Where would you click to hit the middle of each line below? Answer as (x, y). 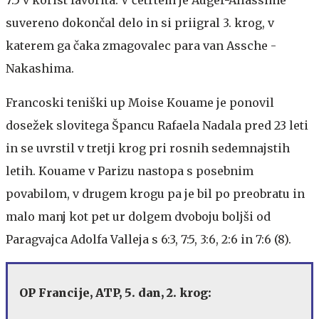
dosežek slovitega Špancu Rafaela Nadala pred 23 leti (157, 125)
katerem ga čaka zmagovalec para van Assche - (141, 45)
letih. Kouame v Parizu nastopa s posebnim (130, 171)
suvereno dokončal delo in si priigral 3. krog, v (140, 22)
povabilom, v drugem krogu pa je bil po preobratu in (155, 193)
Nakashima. (40, 68)
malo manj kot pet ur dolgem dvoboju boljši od (138, 216)
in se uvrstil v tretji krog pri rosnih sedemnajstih (148, 148)
